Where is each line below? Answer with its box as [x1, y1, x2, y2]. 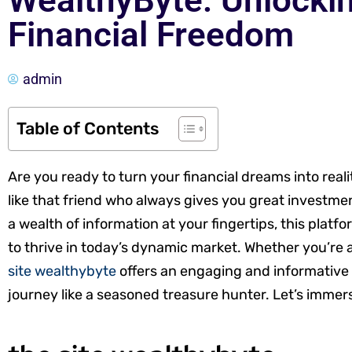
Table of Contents [16, 118, 159, 138]
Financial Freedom [8, 14, 294, 55]
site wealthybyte [8, 262, 116, 280]
